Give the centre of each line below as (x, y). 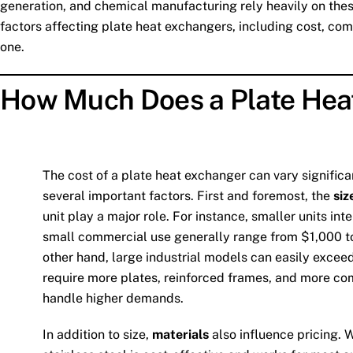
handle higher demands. (113, 298)
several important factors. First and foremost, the (188, 195)
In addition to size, (97, 335)
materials (180, 335)
